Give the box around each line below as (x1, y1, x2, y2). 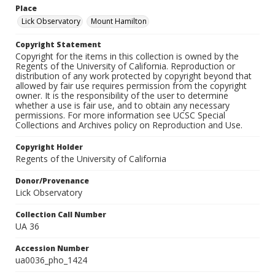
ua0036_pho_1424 (15, 254, 87, 266)
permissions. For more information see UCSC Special (15, 109, 225, 122)
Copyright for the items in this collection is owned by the (15, 50, 239, 63)
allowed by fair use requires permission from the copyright (15, 80, 247, 92)
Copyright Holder (15, 142, 83, 153)
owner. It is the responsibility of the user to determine (15, 90, 228, 102)
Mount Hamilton (91, 16, 147, 27)
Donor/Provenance (15, 176, 89, 187)
